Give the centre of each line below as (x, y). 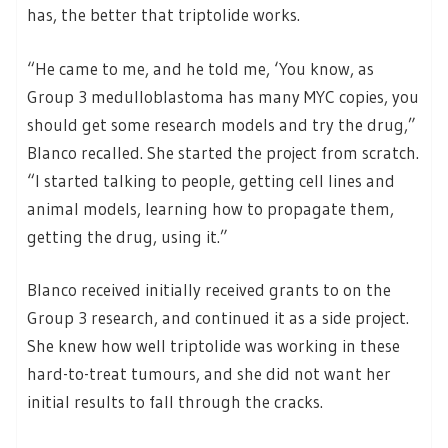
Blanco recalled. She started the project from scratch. (223, 152)
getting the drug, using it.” (131, 236)
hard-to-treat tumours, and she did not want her (209, 374)
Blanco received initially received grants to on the (209, 290)
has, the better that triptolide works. (163, 15)
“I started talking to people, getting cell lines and (211, 180)
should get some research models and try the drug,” (221, 124)
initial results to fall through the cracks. (175, 402)
